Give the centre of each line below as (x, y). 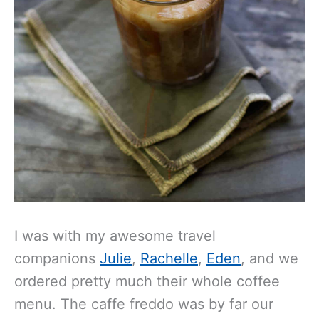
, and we (270, 258)
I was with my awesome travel (115, 235)
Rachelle (169, 258)
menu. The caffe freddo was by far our (144, 304)
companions (57, 258)
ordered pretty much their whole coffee (147, 281)
